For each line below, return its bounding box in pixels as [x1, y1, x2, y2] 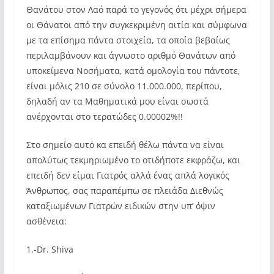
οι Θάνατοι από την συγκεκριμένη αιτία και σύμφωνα [26, 19, 247, 31]
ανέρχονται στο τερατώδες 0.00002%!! [26, 111, 183, 122]
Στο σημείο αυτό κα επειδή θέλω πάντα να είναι [26, 139, 224, 150]
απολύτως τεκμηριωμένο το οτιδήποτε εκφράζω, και [26, 154, 240, 166]
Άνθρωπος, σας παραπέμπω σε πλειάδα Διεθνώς [26, 185, 223, 196]
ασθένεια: [26, 215, 67, 227]
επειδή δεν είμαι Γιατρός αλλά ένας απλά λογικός [26, 169, 229, 181]
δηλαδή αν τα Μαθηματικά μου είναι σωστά [26, 95, 209, 107]
